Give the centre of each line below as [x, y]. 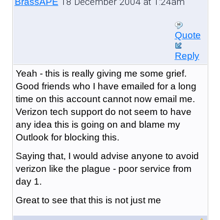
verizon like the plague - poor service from [103, 168]
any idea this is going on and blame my [98, 124]
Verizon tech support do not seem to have [103, 111]
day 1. [28, 181]
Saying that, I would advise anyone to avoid [107, 156]
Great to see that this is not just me [88, 200]
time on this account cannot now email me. [105, 99]
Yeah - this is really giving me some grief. [101, 73]
